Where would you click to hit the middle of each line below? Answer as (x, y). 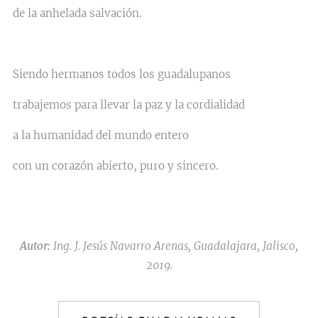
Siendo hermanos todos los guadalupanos (122, 74)
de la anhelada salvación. (77, 13)
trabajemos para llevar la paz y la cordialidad (129, 105)
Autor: (35, 246)
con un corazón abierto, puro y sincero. (157, 166)
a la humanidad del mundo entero (101, 135)
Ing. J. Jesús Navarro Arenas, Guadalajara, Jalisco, (174, 246)
